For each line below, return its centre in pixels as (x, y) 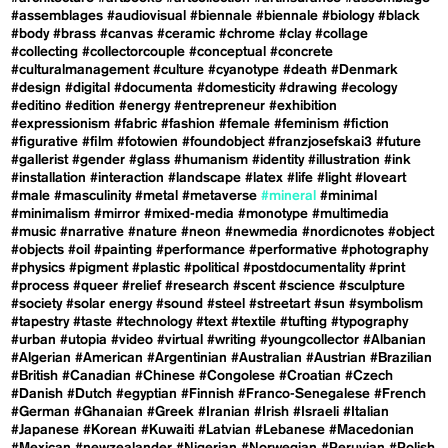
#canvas (127, 33)
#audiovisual (147, 15)
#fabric (136, 123)
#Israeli (316, 411)
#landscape (205, 177)
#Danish (37, 393)
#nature (153, 231)
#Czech (369, 375)
